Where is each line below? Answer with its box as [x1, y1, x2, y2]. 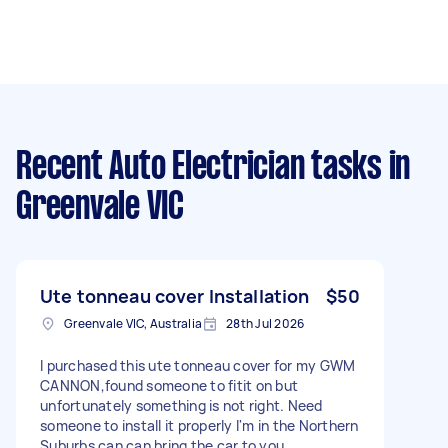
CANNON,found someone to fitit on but [40, 375, 298, 395]
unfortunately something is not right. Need [40, 395, 323, 415]
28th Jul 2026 [226, 314, 305, 332]
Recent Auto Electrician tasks [16, 149, 382, 186]
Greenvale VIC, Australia [64, 314, 202, 332]
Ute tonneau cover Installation [40, 283, 310, 308]
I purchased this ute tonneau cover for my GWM [40, 355, 356, 375]
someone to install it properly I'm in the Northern [40, 415, 359, 435]
